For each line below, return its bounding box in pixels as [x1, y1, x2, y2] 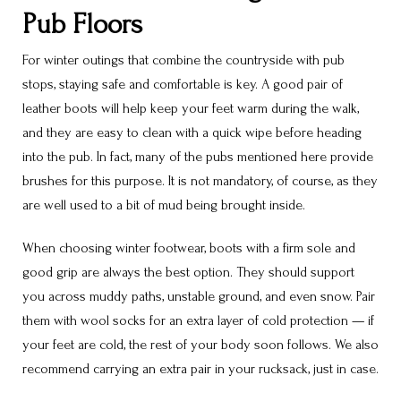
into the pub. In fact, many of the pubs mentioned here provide [22, 149, 373, 166]
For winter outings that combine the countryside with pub [22, 52, 345, 69]
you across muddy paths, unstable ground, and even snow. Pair [22, 288, 375, 305]
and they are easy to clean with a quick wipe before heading [22, 124, 362, 141]
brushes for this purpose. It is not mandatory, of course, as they [22, 173, 378, 190]
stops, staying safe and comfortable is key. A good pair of [22, 76, 343, 93]
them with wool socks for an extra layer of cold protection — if [22, 312, 374, 329]
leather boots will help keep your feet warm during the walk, [22, 100, 359, 117]
